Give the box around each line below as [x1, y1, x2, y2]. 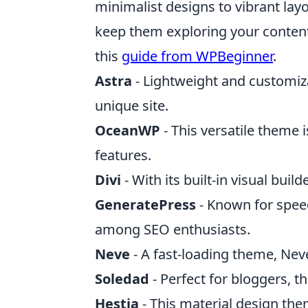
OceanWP [95, 121, 160, 140]
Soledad [95, 269, 149, 288]
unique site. [95, 96, 168, 115]
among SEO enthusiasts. [95, 220, 250, 239]
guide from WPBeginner [122, 47, 273, 65]
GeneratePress [95, 195, 196, 214]
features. [95, 146, 151, 164]
